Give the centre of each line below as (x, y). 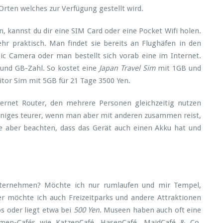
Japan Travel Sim (127, 68)
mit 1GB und (178, 68)
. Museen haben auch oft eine (150, 210)
